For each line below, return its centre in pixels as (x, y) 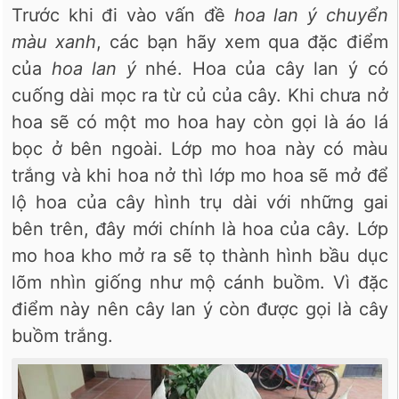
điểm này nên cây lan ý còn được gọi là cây (200, 309)
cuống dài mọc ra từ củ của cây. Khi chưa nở (200, 95)
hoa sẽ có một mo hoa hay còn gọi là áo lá (200, 122)
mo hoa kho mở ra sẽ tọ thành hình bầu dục (200, 255)
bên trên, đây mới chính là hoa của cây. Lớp (200, 228)
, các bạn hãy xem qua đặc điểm (242, 41)
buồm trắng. (62, 335)
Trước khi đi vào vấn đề (123, 15)
